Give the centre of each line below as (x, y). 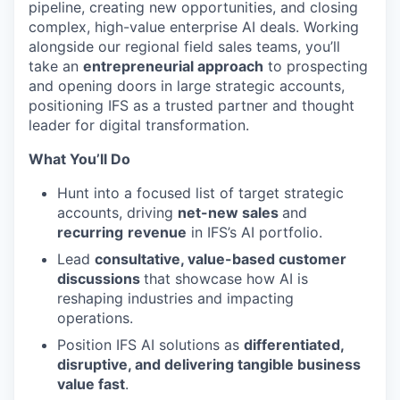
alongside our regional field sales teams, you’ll (184, 46)
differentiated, (294, 344)
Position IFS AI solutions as (150, 344)
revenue (157, 232)
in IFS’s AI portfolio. (254, 232)
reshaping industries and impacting (175, 298)
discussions (100, 278)
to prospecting (316, 66)
